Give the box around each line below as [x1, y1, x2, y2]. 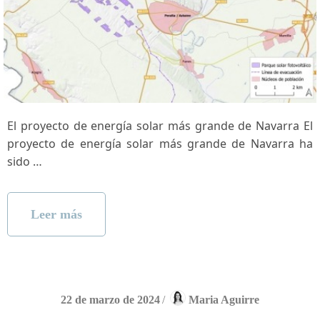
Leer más [31, 206, 82, 221]
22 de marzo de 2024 [61, 293, 160, 306]
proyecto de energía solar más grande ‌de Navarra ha [7, 135, 313, 151]
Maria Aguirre [189, 293, 259, 306]
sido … [7, 153, 42, 169]
